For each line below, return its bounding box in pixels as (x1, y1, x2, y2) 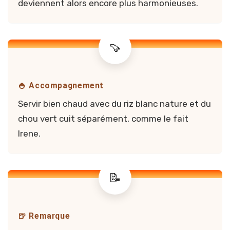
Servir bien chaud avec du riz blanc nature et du (18, 99, 211, 109)
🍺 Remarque (18, 211, 70, 221)
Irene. (18, 128, 41, 139)
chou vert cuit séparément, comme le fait (18, 113, 188, 124)
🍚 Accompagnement (18, 80, 104, 90)
